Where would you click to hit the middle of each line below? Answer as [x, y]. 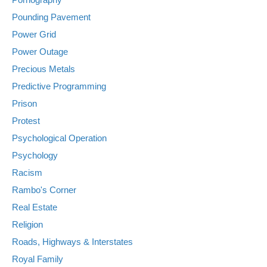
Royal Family [38, 259]
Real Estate [35, 207]
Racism [27, 172]
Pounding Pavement [51, 17]
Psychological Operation [59, 138]
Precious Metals [44, 69]
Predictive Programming [59, 86]
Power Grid [34, 34]
